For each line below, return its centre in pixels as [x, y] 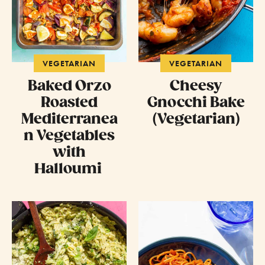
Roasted [69, 103]
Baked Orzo [69, 86]
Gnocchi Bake [196, 103]
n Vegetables [69, 136]
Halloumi [69, 169]
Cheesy [196, 86]
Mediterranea [69, 119]
